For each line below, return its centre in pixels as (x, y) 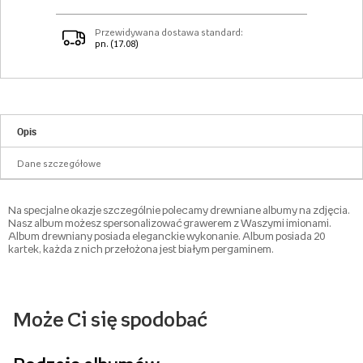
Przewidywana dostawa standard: (169, 33)
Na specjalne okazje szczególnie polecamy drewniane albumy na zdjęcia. (179, 210)
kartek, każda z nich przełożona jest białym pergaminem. (141, 249)
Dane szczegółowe (60, 164)
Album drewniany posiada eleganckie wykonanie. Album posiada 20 (167, 236)
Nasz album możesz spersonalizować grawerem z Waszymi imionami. (170, 223)
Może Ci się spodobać (110, 320)
